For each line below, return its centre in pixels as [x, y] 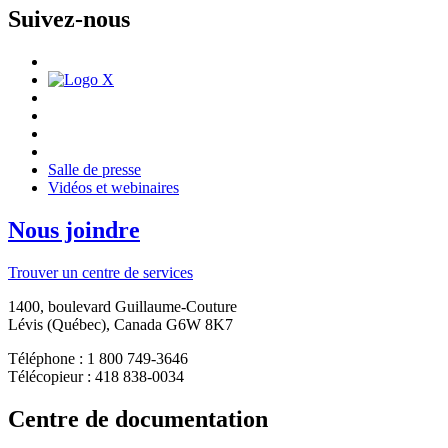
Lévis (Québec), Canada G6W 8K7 [120, 325]
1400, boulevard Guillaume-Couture [122, 307]
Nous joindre [74, 230]
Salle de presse [94, 170]
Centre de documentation [138, 418]
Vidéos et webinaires [113, 188]
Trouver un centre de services [100, 273]
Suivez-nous [69, 19]
